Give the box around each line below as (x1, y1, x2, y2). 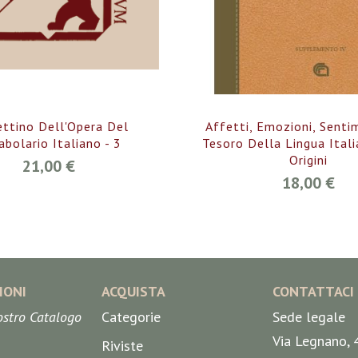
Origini (289, 152, 328, 169)
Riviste (101, 336, 144, 356)
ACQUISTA (101, 282, 166, 301)
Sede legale (272, 308, 345, 327)
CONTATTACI (272, 282, 354, 301)
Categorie (101, 308, 161, 327)
